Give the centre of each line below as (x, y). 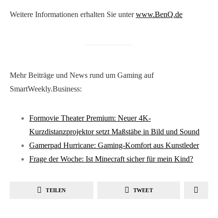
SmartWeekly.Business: (46, 89)
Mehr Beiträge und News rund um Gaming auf (82, 75)
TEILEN (56, 190)
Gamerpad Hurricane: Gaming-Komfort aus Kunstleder (114, 145)
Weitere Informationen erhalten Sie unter (73, 15)
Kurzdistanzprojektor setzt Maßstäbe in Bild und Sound (114, 132)
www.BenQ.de (159, 15)
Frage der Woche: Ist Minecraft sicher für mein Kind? (111, 159)
